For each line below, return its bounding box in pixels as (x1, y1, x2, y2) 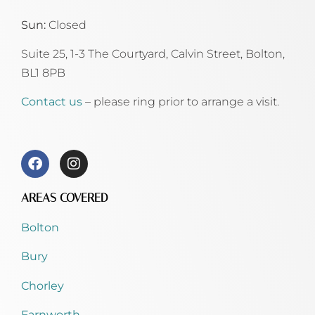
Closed (49, 18, 86, 32)
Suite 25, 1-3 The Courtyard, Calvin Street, (21, 46, 245, 60)
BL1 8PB (21, 65, 65, 79)
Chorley (21, 278, 64, 292)
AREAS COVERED (21, 190, 108, 205)
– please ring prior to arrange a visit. (85, 95, 279, 109)
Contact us (21, 95, 85, 109)
